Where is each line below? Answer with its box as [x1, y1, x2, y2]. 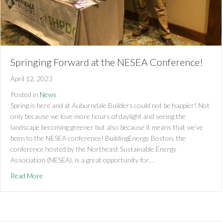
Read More [10, 171, 43, 180]
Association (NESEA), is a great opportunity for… [10, 155, 154, 164]
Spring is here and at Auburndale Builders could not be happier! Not [10, 101, 210, 110]
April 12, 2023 [10, 74, 53, 83]
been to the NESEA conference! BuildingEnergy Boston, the [10, 133, 186, 142]
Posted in [10, 90, 38, 99]
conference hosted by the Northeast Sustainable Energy [10, 144, 176, 153]
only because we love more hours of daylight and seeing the [10, 111, 186, 120]
